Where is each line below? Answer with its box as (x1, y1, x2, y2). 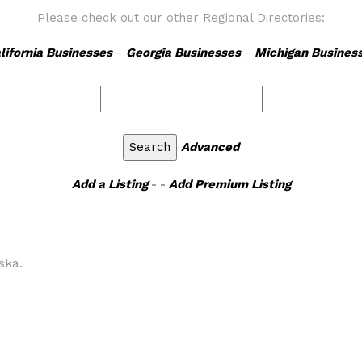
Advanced (181, 140, 239, 154)
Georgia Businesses (125, 45, 241, 60)
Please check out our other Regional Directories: (37, 11, 325, 25)
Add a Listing (71, 177, 148, 192)
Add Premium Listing (168, 177, 291, 192)
